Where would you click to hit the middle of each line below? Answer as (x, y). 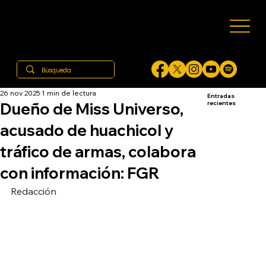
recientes (221, 103)
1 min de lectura (69, 93)
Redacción (35, 191)
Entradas (221, 96)
